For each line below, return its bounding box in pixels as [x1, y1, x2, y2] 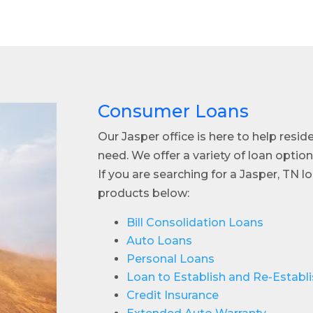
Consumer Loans [98, 100, 249, 122]
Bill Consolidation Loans [126, 215, 264, 229]
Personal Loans [126, 252, 215, 265]
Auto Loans [126, 233, 193, 247]
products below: [98, 186, 190, 200]
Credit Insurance [126, 288, 219, 302]
